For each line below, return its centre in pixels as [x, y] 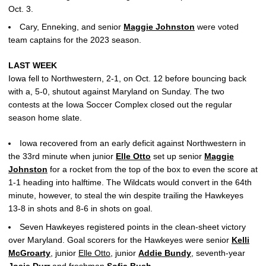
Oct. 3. [21, 9]
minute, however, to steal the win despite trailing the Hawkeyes [126, 196]
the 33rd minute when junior [62, 156]
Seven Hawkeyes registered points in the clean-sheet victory [133, 227]
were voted [217, 27]
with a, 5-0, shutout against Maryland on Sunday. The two [116, 92]
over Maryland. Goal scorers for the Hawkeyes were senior [120, 240]
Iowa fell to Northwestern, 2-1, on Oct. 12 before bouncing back [127, 79]
